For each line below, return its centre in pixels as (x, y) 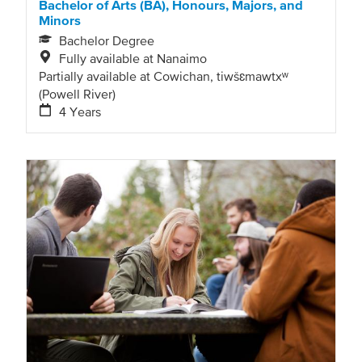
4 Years (80, 112)
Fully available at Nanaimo (133, 59)
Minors (60, 20)
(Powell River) (77, 94)
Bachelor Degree (107, 41)
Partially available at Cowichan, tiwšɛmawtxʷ (164, 76)
